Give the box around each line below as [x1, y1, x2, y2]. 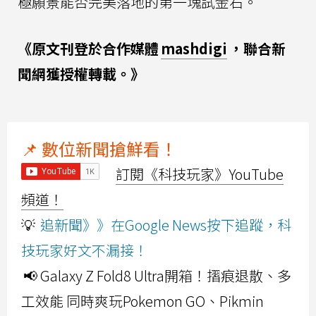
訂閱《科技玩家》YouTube [116, 164, 284, 185]
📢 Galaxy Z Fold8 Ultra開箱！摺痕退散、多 [23, 265, 291, 286]
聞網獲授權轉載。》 [18, 63, 145, 85]
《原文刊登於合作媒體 [18, 38, 159, 59]
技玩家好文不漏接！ [21, 240, 148, 261]
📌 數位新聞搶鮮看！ [21, 136, 177, 162]
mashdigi [161, 38, 227, 59]
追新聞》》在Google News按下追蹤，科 [40, 214, 291, 236]
